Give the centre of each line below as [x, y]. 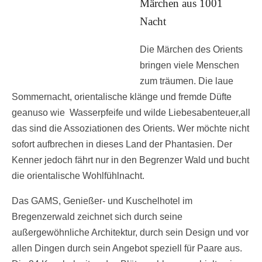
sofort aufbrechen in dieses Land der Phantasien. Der [122, 144]
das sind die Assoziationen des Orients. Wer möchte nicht [130, 128]
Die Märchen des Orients [191, 49]
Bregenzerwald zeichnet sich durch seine [97, 216]
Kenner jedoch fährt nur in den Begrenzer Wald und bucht [130, 160]
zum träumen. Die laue [187, 81]
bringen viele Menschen [189, 65]
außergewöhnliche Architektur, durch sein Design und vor [130, 232]
